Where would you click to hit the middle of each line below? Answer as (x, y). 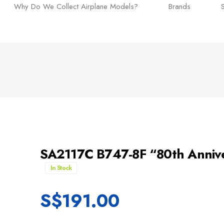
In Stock (61, 168)
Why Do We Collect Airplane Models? (76, 7)
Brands (179, 7)
